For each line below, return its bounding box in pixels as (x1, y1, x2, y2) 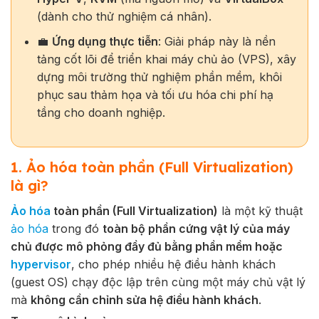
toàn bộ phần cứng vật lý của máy (103, 221, 290, 236)
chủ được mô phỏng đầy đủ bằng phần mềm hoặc (11, 239, 283, 254)
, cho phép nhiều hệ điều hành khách (71, 257, 276, 272)
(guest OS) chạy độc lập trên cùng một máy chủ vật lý (11, 275, 305, 290)
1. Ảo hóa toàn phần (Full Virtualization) (11, 158, 293, 177)
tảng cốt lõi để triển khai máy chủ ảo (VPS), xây (36, 51, 296, 66)
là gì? (11, 177, 48, 195)
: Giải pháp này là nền (157, 33, 276, 48)
